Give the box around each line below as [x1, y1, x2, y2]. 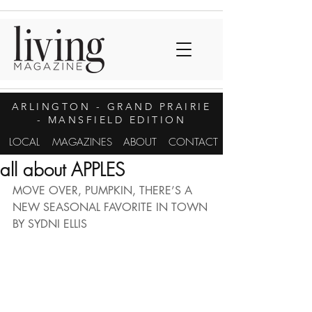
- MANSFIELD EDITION [36, 114, 187, 126]
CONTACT [169, 135, 218, 149]
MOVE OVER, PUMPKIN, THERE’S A [13, 183, 196, 198]
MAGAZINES [52, 135, 112, 149]
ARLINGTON [11, 100, 91, 113]
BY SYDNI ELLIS [13, 217, 87, 231]
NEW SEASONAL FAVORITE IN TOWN [13, 200, 208, 214]
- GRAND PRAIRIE [91, 100, 212, 113]
